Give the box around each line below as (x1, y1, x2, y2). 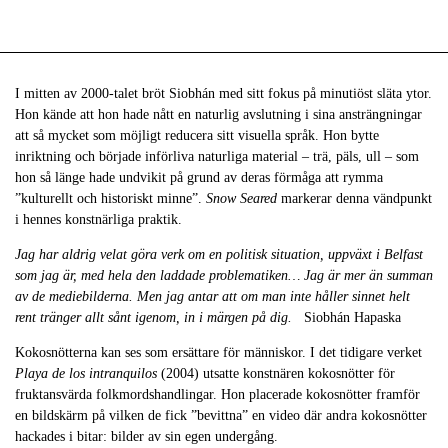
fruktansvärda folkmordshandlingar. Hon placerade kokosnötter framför (15, 387, 420, 402)
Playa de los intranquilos (15, 366, 161, 381)
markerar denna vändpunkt (281, 191, 432, 206)
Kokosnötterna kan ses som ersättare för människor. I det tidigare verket (15, 345, 422, 360)
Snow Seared (206, 191, 281, 206)
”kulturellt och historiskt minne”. (15, 191, 206, 206)
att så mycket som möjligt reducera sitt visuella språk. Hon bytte (15, 128, 379, 143)
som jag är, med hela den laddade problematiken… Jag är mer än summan (15, 268, 433, 283)
